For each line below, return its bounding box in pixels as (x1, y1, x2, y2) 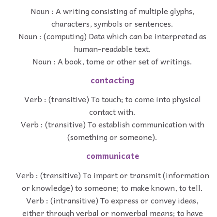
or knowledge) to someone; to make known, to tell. (22, 181, 203, 194)
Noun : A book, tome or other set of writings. (32, 54, 192, 67)
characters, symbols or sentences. (51, 16, 173, 30)
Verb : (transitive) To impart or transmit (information (15, 168, 209, 181)
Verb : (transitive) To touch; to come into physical (24, 93, 201, 106)
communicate (86, 149, 139, 163)
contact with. (89, 105, 136, 118)
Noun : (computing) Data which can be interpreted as (18, 29, 206, 42)
